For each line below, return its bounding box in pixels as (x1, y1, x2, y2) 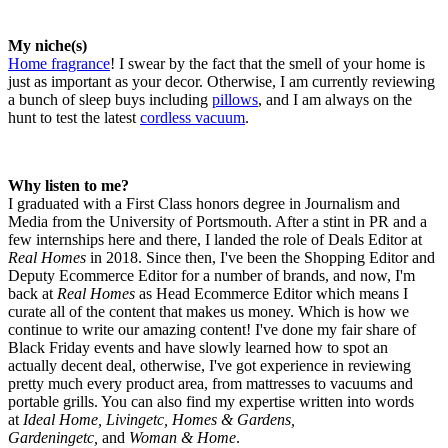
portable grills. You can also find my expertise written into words (8, 393, 414, 411)
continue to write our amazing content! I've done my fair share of (8, 321, 416, 339)
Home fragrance (8, 55, 110, 73)
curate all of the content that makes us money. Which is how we (8, 303, 409, 321)
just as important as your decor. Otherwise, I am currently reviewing (8, 73, 435, 91)
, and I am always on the (258, 91, 412, 109)
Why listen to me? (8, 177, 129, 195)
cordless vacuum (140, 109, 245, 127)
